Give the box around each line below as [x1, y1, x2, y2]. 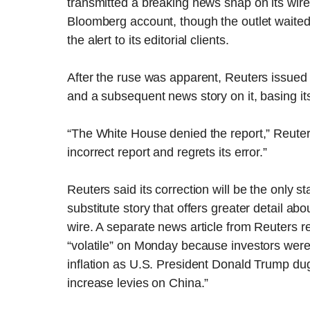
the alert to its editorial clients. [67, 33, 229, 48]
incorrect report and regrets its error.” [67, 145, 267, 160]
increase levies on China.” [67, 276, 209, 291]
